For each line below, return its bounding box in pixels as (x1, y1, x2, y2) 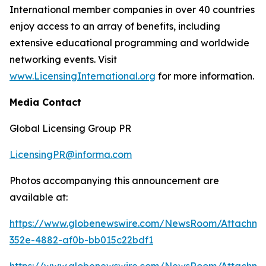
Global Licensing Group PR (9, 122, 131, 134)
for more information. (156, 69, 254, 82)
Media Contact (9, 96, 81, 108)
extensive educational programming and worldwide (9, 36, 249, 49)
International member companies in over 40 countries (9, 3, 255, 15)
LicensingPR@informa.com (9, 148, 132, 160)
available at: (9, 191, 68, 203)
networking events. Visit (9, 53, 117, 65)
